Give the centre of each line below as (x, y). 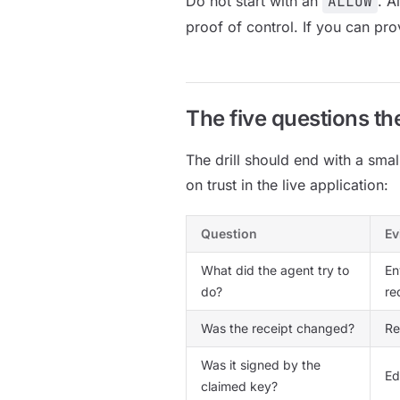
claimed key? (239, 386)
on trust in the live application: (287, 185)
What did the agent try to (275, 270)
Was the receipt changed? (278, 328)
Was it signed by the (261, 365)
